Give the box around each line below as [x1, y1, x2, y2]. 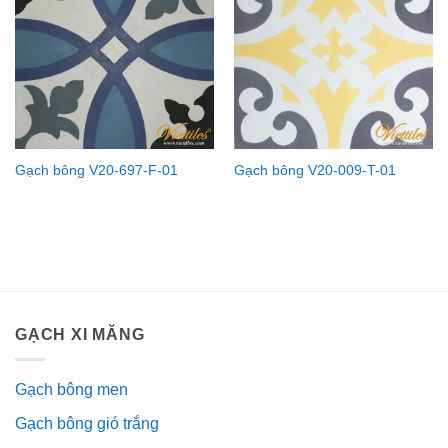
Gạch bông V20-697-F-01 [14, 163, 178, 179]
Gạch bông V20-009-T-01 [233, 163, 396, 179]
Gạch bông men [15, 380, 128, 398]
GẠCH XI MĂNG [15, 326, 145, 344]
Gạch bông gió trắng [15, 415, 159, 433]
